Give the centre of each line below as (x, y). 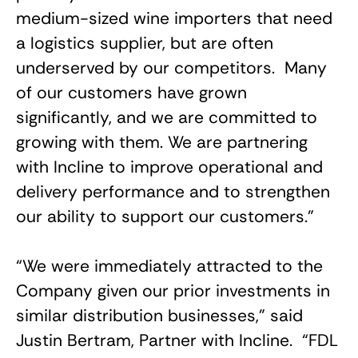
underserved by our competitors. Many (171, 68)
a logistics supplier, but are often (145, 43)
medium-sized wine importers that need (174, 18)
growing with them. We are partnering (162, 142)
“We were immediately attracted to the (169, 266)
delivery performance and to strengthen (173, 192)
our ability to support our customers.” (165, 217)
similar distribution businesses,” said (159, 316)
